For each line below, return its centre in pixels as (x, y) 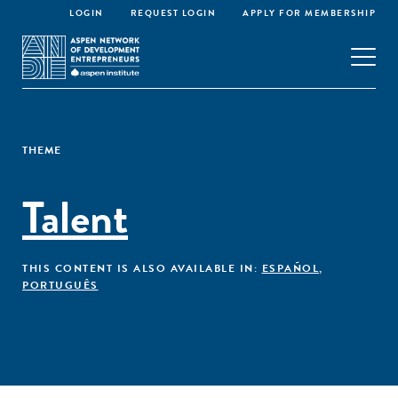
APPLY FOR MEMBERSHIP (309, 13)
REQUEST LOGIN (173, 13)
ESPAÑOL (290, 268)
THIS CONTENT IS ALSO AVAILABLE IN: (142, 268)
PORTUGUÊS (60, 285)
